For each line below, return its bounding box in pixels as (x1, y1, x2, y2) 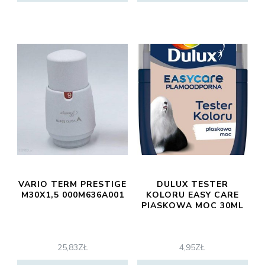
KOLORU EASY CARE (146, 189, 239, 201)
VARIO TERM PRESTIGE (18, 179, 127, 190)
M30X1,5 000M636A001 (21, 189, 124, 201)
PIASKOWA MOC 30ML (141, 200, 244, 211)
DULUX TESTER (156, 179, 228, 190)
